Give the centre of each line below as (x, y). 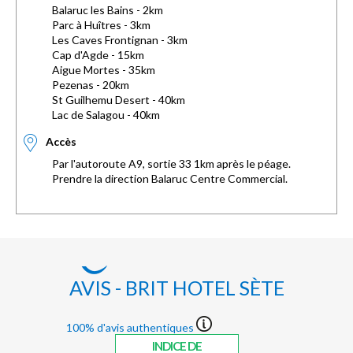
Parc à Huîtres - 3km (101, 24)
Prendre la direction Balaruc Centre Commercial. (170, 178)
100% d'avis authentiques (131, 327)
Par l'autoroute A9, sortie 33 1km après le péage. (171, 163)
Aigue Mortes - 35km (104, 69)
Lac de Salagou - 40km (106, 114)
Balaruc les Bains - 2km (108, 9)
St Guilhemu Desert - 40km (119, 99)
